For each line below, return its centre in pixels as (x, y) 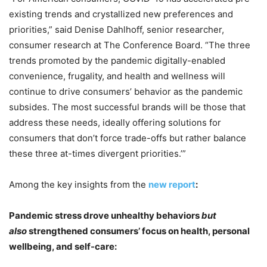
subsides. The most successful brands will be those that (127, 107)
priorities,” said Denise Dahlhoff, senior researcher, (117, 29)
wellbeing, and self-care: (63, 246)
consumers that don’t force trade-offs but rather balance (128, 138)
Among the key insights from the (79, 184)
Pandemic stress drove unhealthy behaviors (105, 215)
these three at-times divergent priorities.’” (97, 153)
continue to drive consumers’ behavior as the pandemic (126, 91)
